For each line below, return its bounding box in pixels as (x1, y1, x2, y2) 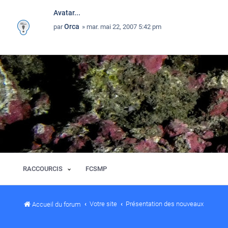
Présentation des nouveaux (126, 200, 204, 208)
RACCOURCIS (23, 165, 63, 173)
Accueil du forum (32, 201, 81, 208)
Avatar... (53, 9, 80, 17)
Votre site (90, 200, 117, 208)
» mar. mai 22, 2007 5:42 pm (80, 23, 161, 31)
